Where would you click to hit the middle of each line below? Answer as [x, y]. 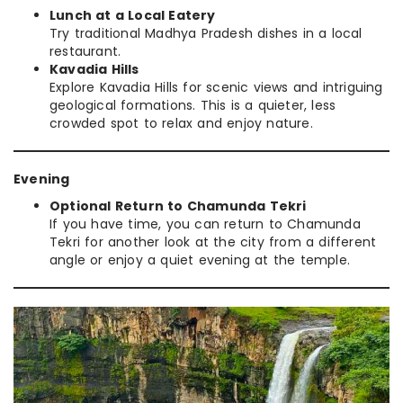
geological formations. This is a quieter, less [193, 105]
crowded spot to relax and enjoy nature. [181, 123]
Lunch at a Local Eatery [133, 15]
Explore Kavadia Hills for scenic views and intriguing [216, 87]
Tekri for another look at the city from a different [213, 242]
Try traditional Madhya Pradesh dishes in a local [206, 33]
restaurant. [85, 51]
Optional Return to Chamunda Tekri [178, 206]
